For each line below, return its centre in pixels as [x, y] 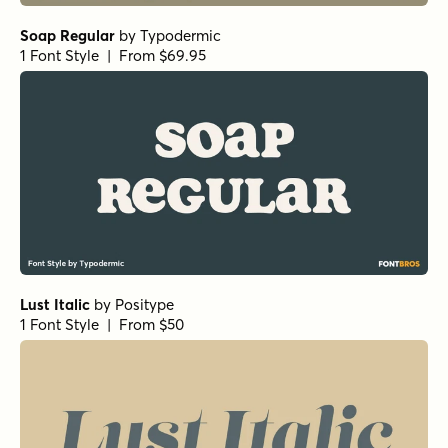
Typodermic [180, 35]
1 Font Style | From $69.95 [113, 55]
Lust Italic [55, 305]
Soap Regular [67, 35]
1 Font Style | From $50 [102, 325]
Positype [144, 305]
